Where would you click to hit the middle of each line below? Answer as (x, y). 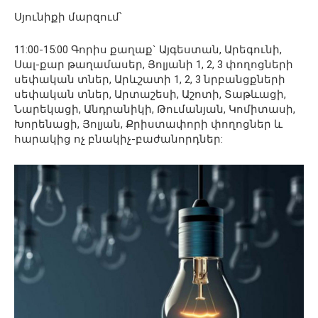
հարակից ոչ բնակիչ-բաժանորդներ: (119, 139)
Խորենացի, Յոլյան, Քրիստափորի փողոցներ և (148, 124)
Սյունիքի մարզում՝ (68, 17)
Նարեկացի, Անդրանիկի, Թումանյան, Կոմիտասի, (155, 109)
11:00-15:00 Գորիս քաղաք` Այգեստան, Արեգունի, (148, 49)
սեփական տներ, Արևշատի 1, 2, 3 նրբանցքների (150, 79)
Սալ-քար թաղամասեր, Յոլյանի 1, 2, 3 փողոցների (154, 64)
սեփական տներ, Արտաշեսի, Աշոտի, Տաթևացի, (150, 94)
